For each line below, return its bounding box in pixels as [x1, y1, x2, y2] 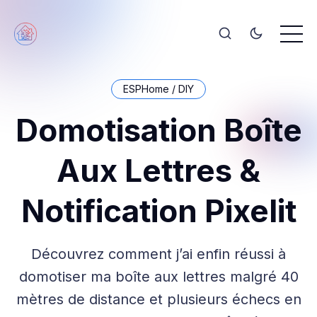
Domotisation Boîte [15, 111, 302, 149]
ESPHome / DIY [123, 83, 194, 95]
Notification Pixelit [21, 192, 296, 230]
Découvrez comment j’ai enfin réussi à [31, 246, 286, 263]
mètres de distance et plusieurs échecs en [16, 291, 301, 308]
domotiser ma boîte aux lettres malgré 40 [18, 268, 299, 285]
